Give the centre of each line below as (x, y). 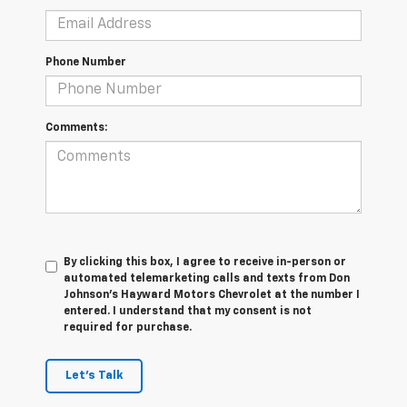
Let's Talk (94, 375)
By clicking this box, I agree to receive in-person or (205, 262)
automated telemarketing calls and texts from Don (207, 278)
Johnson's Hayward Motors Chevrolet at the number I (212, 295)
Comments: (76, 128)
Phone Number (86, 62)
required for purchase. (128, 328)
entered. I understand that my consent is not (188, 311)
